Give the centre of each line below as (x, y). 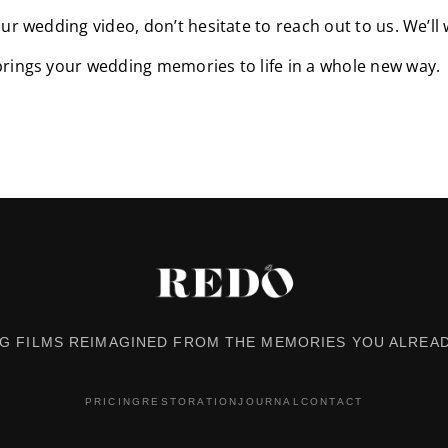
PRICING (113, 402)
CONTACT (332, 402)
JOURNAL (269, 402)
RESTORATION (190, 402)
